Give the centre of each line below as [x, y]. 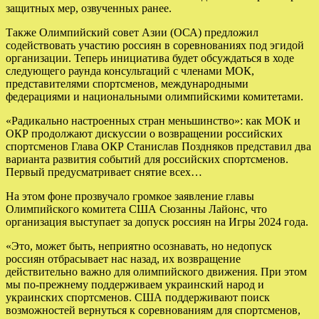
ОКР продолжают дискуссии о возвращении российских [144, 133]
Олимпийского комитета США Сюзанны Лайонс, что [136, 209]
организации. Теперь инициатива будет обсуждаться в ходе [150, 58]
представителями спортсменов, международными [127, 83]
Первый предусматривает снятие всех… [104, 172]
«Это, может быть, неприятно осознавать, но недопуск [139, 246]
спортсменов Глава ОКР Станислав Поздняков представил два [158, 146]
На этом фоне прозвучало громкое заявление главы [130, 196]
